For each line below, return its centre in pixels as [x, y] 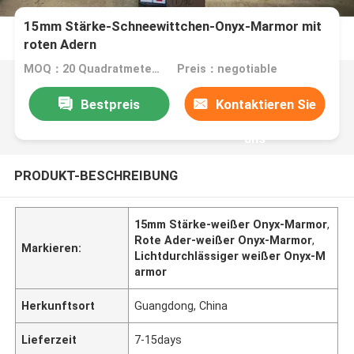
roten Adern [60, 45]
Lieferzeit [49, 339]
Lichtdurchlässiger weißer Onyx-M [230, 256]
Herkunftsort [58, 305]
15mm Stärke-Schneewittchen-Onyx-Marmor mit [173, 26]
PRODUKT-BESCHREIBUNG [96, 175]
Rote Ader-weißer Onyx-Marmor [224, 240]
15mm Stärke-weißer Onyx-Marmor [231, 224]
